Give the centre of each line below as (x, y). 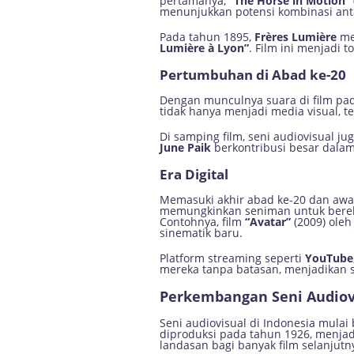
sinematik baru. (201, 233)
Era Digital (194, 174)
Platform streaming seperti (232, 258)
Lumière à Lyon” (204, 48)
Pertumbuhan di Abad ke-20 (253, 75)
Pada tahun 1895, (207, 37)
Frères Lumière (296, 37)
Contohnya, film (202, 222)
